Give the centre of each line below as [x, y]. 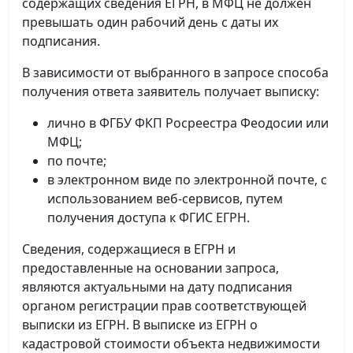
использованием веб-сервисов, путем [165, 199]
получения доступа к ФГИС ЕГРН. [149, 217]
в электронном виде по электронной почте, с [187, 180]
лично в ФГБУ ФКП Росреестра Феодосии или [188, 123]
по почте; [77, 161]
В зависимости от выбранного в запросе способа [175, 72]
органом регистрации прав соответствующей [164, 306]
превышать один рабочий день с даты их [150, 22]
